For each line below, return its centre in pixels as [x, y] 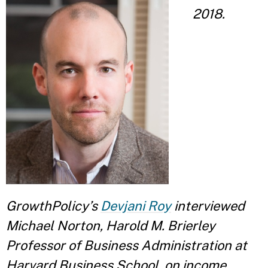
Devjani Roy [136, 205]
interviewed [208, 205]
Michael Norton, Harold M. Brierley [111, 225]
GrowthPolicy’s [53, 205]
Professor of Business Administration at [127, 245]
